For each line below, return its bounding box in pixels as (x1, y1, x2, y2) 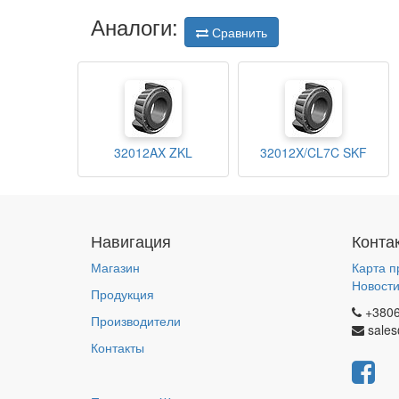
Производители (91, 312, 181, 330)
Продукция (91, 285, 154, 303)
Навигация (91, 229, 171, 252)
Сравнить (208, 23, 267, 42)
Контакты (91, 338, 144, 356)
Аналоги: (91, 11, 184, 42)
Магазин (91, 258, 140, 276)
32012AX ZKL (114, 143, 192, 162)
